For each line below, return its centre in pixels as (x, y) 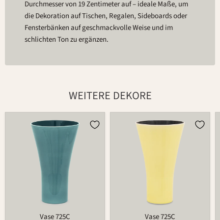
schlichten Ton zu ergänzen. (67, 40)
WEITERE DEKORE (110, 96)
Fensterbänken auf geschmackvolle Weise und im (99, 28)
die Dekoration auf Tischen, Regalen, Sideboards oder (106, 16)
